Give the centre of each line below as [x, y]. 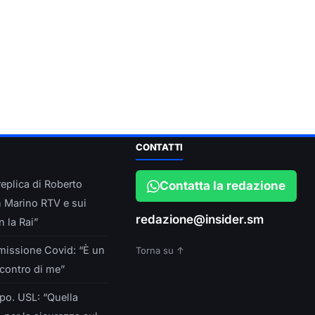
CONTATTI [160, 147]
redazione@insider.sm [200, 220]
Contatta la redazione [223, 186]
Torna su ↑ [160, 251]
